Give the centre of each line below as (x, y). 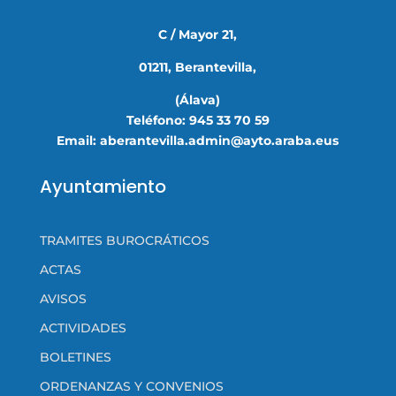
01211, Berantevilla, (198, 67)
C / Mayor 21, (198, 34)
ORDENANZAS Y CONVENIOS (131, 386)
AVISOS (63, 298)
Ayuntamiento (103, 186)
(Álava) (198, 99)
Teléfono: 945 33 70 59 (198, 120)
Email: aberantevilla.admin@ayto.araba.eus (198, 140)
